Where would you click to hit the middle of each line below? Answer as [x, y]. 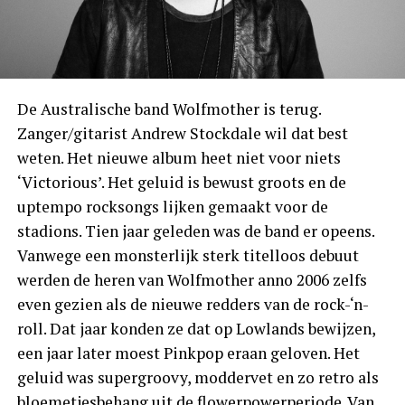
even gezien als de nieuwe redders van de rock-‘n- [193, 304]
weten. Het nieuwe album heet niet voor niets [179, 157]
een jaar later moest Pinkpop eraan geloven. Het [188, 353]
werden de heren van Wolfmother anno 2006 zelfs [192, 279]
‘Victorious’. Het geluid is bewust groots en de [181, 182]
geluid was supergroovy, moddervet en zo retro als [198, 377]
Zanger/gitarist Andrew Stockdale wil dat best [182, 133]
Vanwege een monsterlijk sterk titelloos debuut [188, 255]
